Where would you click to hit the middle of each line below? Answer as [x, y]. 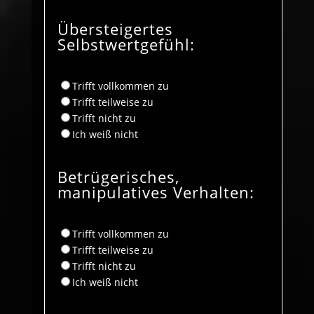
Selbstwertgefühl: [126, 44]
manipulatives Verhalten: [156, 192]
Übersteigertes [115, 28]
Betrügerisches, [118, 176]
